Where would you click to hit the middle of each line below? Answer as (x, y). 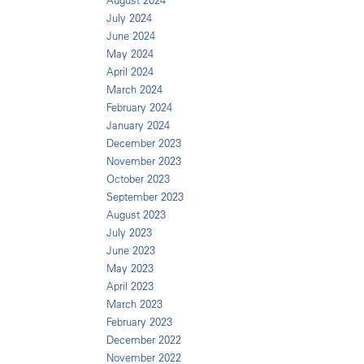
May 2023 (130, 269)
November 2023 (144, 161)
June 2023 (131, 251)
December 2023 (144, 143)
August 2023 (136, 215)
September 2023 (145, 197)
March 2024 (134, 90)
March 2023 (134, 304)
